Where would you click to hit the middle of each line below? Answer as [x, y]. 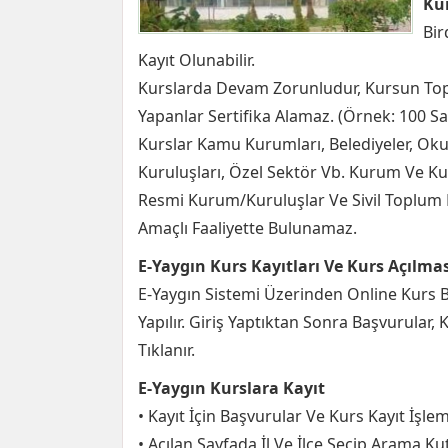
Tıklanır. [166, 350]
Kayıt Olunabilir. [196, 60]
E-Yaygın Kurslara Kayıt [231, 388]
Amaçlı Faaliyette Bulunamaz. [247, 228]
